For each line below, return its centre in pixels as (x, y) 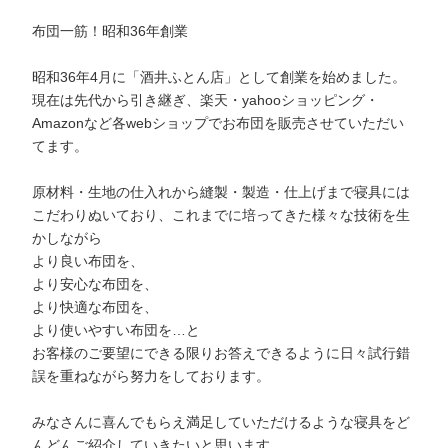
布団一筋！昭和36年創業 (110, 30)
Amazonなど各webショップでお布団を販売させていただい (218, 122)
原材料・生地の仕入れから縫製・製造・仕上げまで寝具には (221, 191)
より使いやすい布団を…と (116, 329)
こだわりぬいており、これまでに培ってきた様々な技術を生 (221, 214)
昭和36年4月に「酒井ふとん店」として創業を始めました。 (219, 76)
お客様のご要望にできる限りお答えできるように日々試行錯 (221, 352)
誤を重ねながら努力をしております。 (151, 375)
